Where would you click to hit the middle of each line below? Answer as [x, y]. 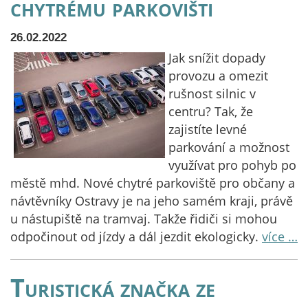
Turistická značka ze [113, 287]
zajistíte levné [208, 129]
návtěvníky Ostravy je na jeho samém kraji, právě [152, 201]
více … [280, 236]
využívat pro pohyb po [232, 165]
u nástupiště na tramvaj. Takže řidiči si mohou [144, 219]
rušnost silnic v [212, 93]
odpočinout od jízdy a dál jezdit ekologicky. [136, 236]
